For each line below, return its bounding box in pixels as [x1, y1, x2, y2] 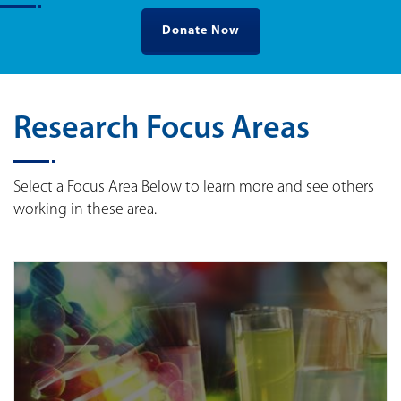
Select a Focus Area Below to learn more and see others [13, 179, 374, 197]
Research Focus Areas [13, 114, 310, 147]
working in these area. [13, 201, 157, 219]
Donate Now [161, 24, 240, 38]
